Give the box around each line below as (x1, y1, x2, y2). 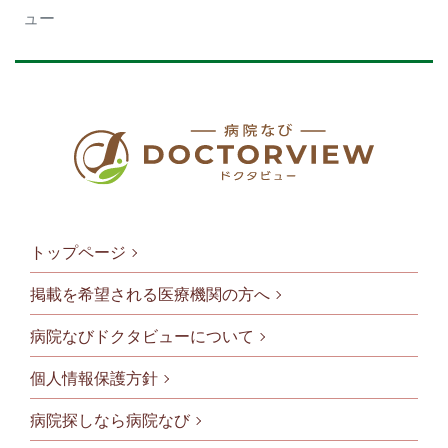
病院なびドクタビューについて (30, 326, 254, 347)
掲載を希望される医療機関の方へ (30, 284, 270, 305)
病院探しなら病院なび (30, 410, 190, 431)
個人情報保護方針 (30, 368, 158, 389)
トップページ (30, 242, 126, 263)
